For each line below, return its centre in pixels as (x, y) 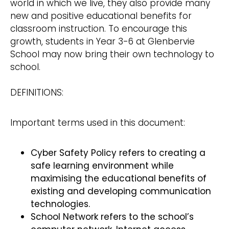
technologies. (60, 204)
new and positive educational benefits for (101, 16)
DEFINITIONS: (37, 93)
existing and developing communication (121, 191)
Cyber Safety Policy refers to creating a (118, 153)
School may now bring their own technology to (112, 54)
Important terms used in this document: (98, 123)
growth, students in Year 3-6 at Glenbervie (102, 42)
